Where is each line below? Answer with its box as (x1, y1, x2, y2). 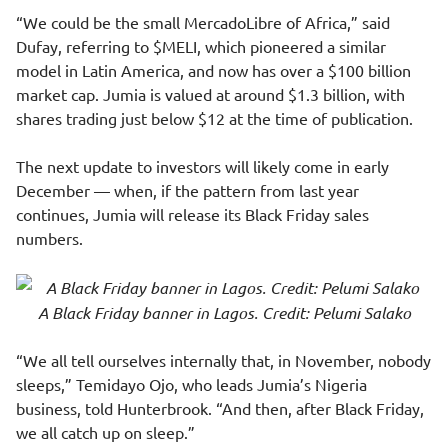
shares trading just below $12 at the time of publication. (16, 108, 413, 128)
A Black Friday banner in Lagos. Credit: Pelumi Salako (37, 302, 411, 323)
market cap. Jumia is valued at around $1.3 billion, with (16, 84, 405, 104)
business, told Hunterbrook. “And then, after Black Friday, (16, 398, 424, 418)
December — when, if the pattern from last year (16, 180, 359, 200)
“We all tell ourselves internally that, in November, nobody (16, 350, 431, 370)
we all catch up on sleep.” (16, 422, 195, 442)
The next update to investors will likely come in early (16, 156, 389, 176)
